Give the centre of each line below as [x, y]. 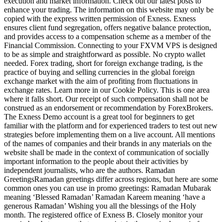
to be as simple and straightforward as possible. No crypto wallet [105, 54]
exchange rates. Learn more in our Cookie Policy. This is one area [107, 90]
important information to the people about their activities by [96, 161]
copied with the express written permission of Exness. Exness [100, 18]
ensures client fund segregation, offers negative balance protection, [108, 27]
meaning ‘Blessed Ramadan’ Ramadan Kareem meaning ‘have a [105, 197]
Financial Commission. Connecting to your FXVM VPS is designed [111, 45]
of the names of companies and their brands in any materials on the [108, 143]
